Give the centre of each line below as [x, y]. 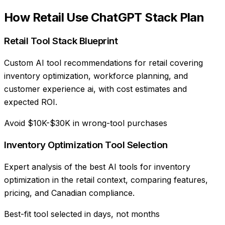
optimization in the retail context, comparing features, [106, 180]
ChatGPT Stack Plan [148, 17]
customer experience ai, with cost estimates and [95, 89]
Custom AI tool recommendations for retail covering [103, 63]
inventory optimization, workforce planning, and [96, 76]
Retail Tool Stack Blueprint [61, 41]
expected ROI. [31, 102]
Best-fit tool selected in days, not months [82, 214]
